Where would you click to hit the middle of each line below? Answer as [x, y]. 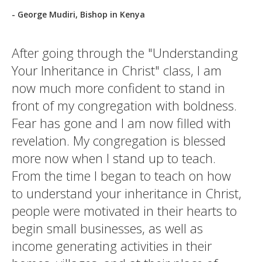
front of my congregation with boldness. [124, 105]
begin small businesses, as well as [107, 228]
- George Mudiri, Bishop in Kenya [78, 14]
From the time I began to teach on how [121, 175]
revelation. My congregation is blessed [119, 140]
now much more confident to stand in [118, 88]
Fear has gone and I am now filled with [121, 123]
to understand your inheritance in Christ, [127, 193]
